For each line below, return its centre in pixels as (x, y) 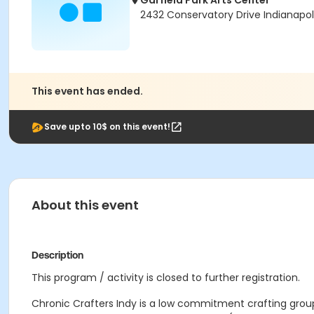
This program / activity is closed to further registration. (166, 278)
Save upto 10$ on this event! (107, 127)
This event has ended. (87, 91)
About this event (85, 205)
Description (57, 255)
